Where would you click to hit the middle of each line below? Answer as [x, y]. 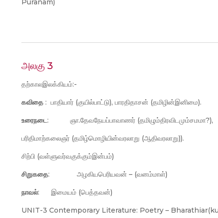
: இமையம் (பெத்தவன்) [75, 192]
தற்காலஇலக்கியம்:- [49, 84]
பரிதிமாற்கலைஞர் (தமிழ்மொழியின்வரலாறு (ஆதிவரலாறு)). [103, 138]
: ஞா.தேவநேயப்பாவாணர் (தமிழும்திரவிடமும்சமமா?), [130, 120]
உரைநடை [34, 120]
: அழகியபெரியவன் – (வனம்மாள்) [108, 174]
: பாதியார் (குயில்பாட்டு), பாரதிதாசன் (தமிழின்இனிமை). [122, 102]
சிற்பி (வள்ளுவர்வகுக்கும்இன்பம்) [68, 156]
